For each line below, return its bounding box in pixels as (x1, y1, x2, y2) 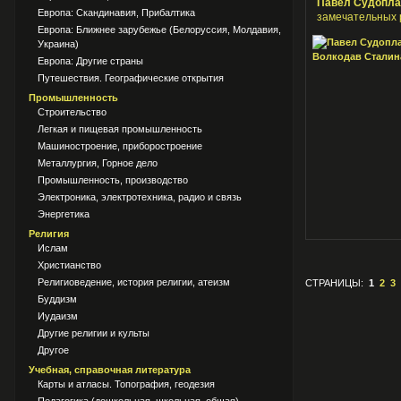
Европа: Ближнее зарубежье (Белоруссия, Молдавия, (38, 24, 281, 35)
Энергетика (38, 209, 90, 219)
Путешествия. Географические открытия (38, 73, 224, 83)
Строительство (38, 107, 107, 117)
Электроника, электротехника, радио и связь (38, 192, 242, 202)
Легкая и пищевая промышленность (38, 124, 202, 134)
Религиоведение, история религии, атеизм (38, 277, 230, 287)
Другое (38, 345, 69, 355)
